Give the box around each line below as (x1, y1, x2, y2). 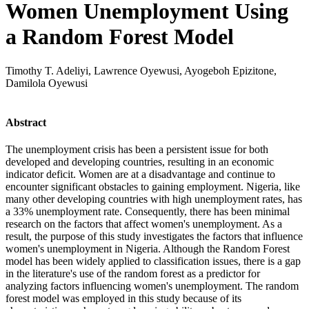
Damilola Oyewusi (6, 77, 88, 89)
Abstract (6, 117, 46, 129)
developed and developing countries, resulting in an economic (6, 156, 274, 168)
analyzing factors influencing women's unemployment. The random (6, 280, 299, 292)
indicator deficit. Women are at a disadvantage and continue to (6, 168, 275, 181)
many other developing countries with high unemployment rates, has (6, 193, 302, 206)
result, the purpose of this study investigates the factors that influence (6, 230, 303, 243)
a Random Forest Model (6, 24, 234, 50)
